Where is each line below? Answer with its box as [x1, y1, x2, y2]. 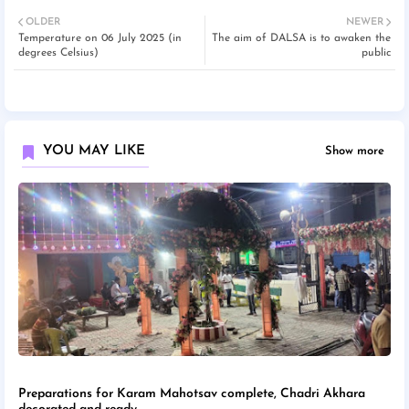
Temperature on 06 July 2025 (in [18, 33, 182, 44]
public [362, 47, 391, 58]
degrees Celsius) [18, 47, 99, 58]
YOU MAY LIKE [43, 144, 145, 158]
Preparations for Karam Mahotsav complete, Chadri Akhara [18, 387, 365, 401]
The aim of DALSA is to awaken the [212, 33, 391, 44]
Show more [325, 145, 384, 157]
